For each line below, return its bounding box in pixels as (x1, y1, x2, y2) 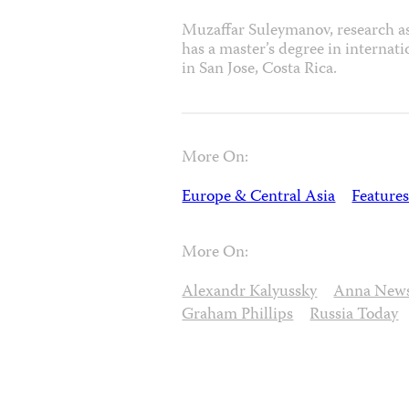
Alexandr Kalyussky (182, 278, 318, 306)
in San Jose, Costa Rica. (182, 56, 338, 83)
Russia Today (309, 301, 399, 329)
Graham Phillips (182, 301, 294, 329)
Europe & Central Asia (182, 184, 336, 211)
